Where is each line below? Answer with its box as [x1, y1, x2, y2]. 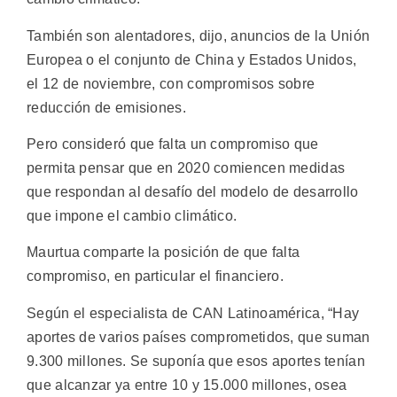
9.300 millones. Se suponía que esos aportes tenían [27, 353, 365, 369]
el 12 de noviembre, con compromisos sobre [27, 75, 315, 91]
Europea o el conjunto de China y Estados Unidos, [27, 51, 357, 67]
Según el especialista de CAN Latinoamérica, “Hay [27, 305, 360, 321]
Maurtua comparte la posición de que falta [27, 245, 300, 261]
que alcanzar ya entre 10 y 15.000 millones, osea [27, 377, 347, 393]
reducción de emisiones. [27, 99, 186, 115]
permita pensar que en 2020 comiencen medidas [27, 160, 346, 175]
